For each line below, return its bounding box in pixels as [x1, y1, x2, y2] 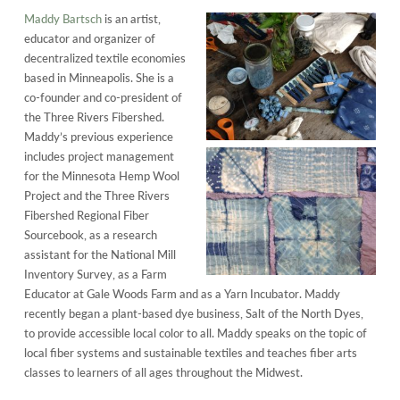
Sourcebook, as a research [23, 226, 157, 243]
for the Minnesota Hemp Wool [23, 167, 179, 184]
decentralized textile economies [23, 49, 186, 66]
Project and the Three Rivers [23, 187, 170, 204]
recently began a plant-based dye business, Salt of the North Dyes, [23, 304, 363, 321]
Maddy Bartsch [23, 10, 102, 27]
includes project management [23, 147, 174, 164]
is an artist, [101, 10, 161, 27]
